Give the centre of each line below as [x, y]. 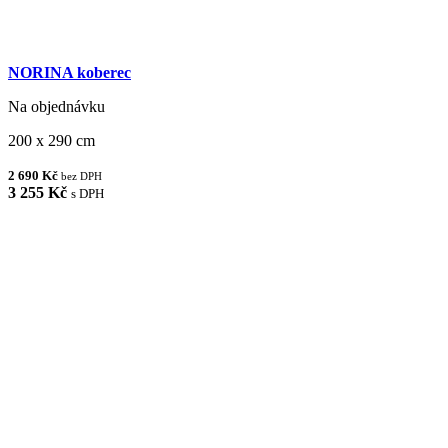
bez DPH [81, 175]
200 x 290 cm [51, 140]
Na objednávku [56, 106]
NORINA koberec [69, 72]
